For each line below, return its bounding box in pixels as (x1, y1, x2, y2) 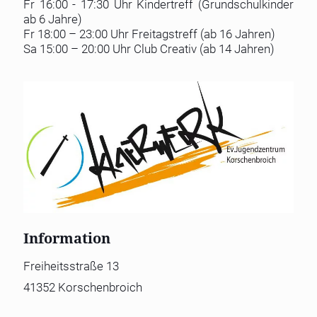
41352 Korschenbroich (23, 279, 142, 294)
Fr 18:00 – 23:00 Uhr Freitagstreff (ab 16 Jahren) (23, 26, 275, 41)
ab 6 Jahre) (23, 11, 82, 26)
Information (23, 227, 110, 248)
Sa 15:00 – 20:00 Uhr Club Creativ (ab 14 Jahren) (23, 41, 275, 56)
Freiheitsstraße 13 (23, 258, 119, 273)
